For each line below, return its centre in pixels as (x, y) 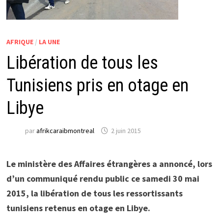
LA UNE (49, 42)
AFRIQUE (20, 42)
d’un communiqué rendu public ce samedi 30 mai (103, 179)
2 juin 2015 (126, 131)
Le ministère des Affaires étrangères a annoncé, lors (109, 164)
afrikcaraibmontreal (65, 131)
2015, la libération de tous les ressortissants (94, 193)
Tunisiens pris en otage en (97, 85)
